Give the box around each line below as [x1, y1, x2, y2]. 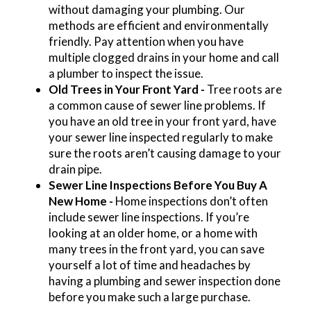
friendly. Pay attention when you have [48, 33, 244, 49]
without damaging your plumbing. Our [48, 1, 245, 17]
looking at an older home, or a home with [48, 225, 258, 240]
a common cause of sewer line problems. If [48, 97, 266, 112]
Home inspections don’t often [112, 193, 268, 208]
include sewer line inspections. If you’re [48, 209, 249, 224]
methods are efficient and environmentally [48, 17, 269, 33]
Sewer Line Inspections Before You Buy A [48, 177, 267, 192]
